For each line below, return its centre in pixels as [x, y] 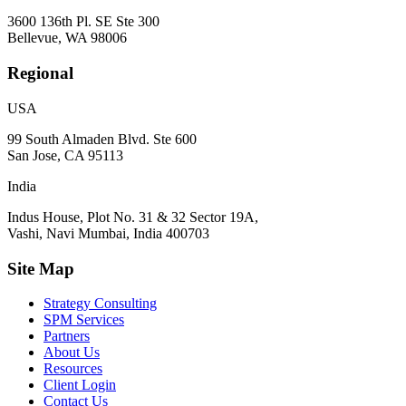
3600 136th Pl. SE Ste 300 [83, 22]
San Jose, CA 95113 [65, 155]
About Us [72, 353]
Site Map [41, 268]
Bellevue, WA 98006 [67, 38]
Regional [40, 73]
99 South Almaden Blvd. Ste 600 [102, 139]
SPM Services [84, 320]
